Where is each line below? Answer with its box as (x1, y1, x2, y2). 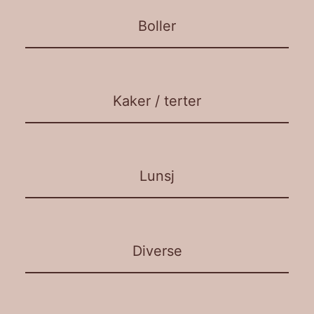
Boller (138, 17, 176, 34)
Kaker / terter (113, 92, 201, 109)
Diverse (132, 242, 182, 259)
